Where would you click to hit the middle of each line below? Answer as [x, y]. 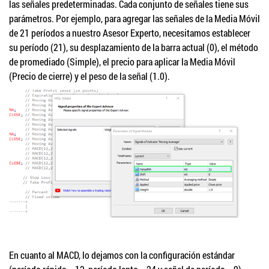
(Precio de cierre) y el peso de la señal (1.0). [89, 76]
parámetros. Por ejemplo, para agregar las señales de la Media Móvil [134, 19]
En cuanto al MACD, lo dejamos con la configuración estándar [122, 255]
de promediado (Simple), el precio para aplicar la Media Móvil [122, 62]
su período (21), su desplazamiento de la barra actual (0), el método [134, 47]
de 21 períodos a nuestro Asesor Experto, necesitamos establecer [130, 33]
